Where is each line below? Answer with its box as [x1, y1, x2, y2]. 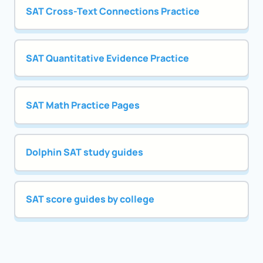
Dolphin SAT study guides [25, 146, 143, 159]
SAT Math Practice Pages [25, 99, 140, 112]
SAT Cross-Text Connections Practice [25, 4, 200, 18]
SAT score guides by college [25, 193, 154, 206]
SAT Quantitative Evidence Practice [25, 51, 189, 65]
